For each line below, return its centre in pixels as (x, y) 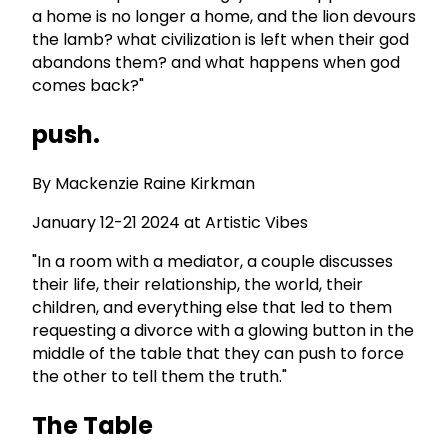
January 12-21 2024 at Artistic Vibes (170, 223)
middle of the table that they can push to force (218, 354)
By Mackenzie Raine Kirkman (143, 184)
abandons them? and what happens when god (216, 63)
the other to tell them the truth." (159, 377)
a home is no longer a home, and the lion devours (224, 17)
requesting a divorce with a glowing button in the (223, 331)
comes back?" (88, 86)
